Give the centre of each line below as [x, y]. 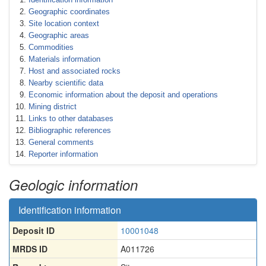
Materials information [64, 59]
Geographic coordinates [69, 12]
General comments [61, 142]
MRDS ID [30, 249]
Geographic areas [59, 35]
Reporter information [63, 154]
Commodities [51, 47]
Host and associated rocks [75, 71]
